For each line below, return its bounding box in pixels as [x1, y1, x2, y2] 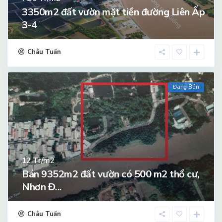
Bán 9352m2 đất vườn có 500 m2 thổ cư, [22, 167, 200, 181]
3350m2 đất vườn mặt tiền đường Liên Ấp [22, 5, 205, 19]
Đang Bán [173, 83, 199, 91]
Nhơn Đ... [22, 180, 62, 194]
